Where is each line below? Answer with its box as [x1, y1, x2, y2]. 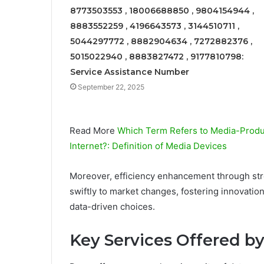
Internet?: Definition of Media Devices [70, 140, 227, 152]
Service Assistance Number [70, 67, 189, 78]
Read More [70, 125, 117, 137]
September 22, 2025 [77, 82, 144, 92]
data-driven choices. [70, 201, 155, 213]
